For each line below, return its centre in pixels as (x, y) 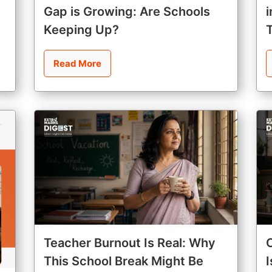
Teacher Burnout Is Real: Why (129, 243)
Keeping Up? (81, 30)
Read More (77, 64)
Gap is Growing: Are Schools (127, 12)
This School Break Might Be (123, 261)
